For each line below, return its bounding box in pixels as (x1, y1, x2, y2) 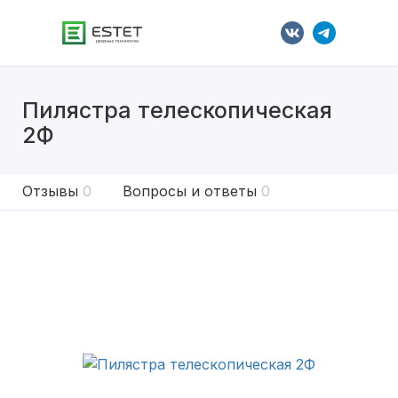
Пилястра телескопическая (22, 97, 332, 123)
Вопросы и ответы (123, 182, 257, 200)
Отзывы (22, 182, 78, 200)
